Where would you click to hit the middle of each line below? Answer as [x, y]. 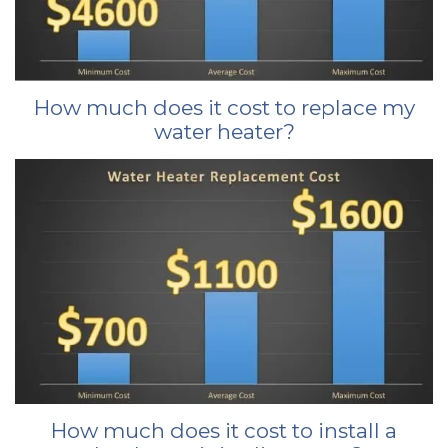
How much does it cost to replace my [224, 108]
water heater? [224, 132]
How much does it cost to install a [224, 430]
